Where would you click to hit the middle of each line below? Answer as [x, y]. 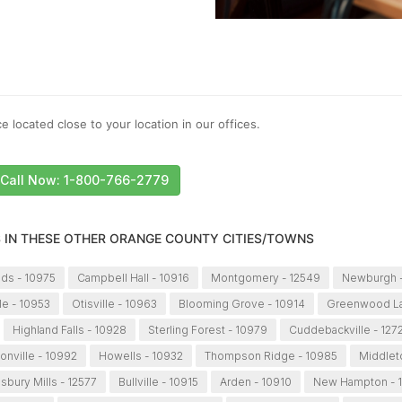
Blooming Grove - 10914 [241, 304]
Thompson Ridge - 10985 [271, 356]
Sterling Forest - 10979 [208, 330]
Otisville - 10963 [114, 304]
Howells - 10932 [140, 356]
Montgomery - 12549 [265, 278]
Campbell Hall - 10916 [133, 278]
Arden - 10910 [255, 382]
